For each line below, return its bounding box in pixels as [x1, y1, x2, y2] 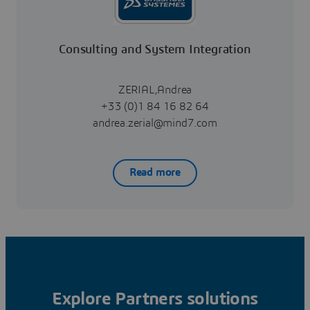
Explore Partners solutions [52, 289, 258, 308]
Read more [129, 167, 181, 179]
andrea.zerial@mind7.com [93, 117, 217, 129]
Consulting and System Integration [59, 43, 251, 56]
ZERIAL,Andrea [118, 84, 192, 95]
